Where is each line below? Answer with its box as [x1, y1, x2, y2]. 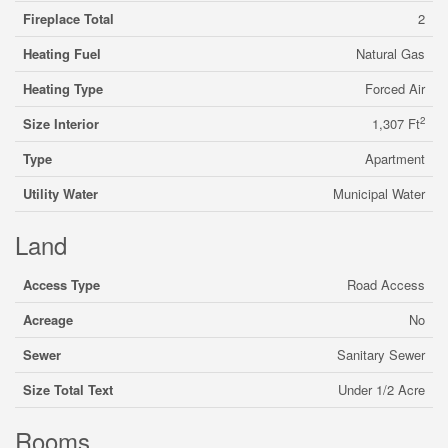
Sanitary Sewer [337, 345, 425, 364]
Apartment [365, 149, 425, 168]
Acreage [23, 310, 73, 329]
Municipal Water [333, 184, 425, 203]
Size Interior [23, 114, 99, 133]
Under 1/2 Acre [338, 380, 425, 399]
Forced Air [365, 79, 425, 98]
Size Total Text [23, 380, 113, 399]
